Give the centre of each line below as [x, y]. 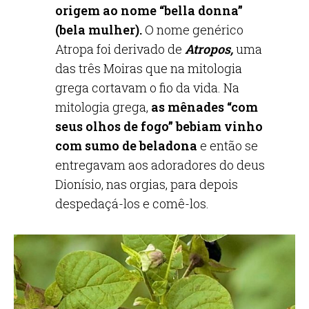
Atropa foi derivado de [120, 49]
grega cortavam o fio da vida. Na [147, 88]
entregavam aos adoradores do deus [160, 165]
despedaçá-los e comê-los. [132, 203]
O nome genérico [193, 30]
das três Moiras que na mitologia [149, 68]
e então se [229, 146]
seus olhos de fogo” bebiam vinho [159, 126]
